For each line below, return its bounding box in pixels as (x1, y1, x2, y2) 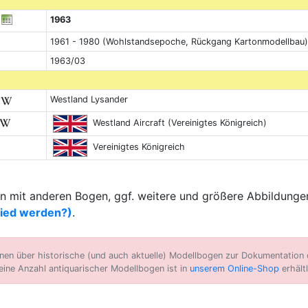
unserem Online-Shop (190, 263, 279, 274)
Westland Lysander (49, 94, 128, 104)
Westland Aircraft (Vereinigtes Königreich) (87, 118, 267, 129)
